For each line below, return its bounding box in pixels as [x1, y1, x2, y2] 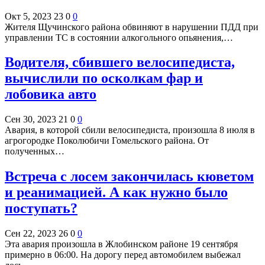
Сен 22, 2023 [5, 228, 56, 239]
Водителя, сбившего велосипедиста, [5, 54, 235, 70]
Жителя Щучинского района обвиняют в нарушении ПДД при [5, 21, 258, 32]
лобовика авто [5, 86, 96, 102]
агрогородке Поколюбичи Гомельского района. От [5, 135, 209, 146]
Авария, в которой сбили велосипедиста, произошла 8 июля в [5, 125, 255, 135]
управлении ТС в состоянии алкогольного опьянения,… [5, 32, 233, 43]
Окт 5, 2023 [5, 11, 51, 21]
